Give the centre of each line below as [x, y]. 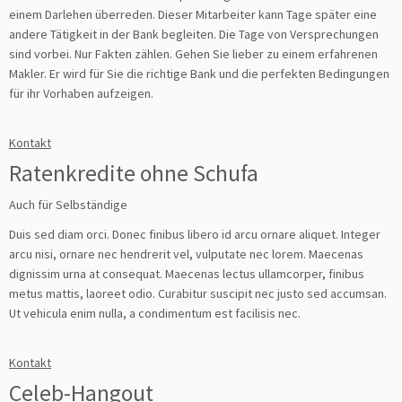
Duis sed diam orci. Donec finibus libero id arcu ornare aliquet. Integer [195, 234]
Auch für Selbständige [70, 204]
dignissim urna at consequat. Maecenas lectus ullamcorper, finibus [187, 273]
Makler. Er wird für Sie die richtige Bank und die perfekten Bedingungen [199, 73]
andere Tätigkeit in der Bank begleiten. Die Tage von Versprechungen [194, 34]
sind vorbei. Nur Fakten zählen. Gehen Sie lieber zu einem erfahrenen [193, 53]
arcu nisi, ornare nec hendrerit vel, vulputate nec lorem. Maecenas [188, 253]
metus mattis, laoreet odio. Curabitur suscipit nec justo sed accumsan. [198, 293]
